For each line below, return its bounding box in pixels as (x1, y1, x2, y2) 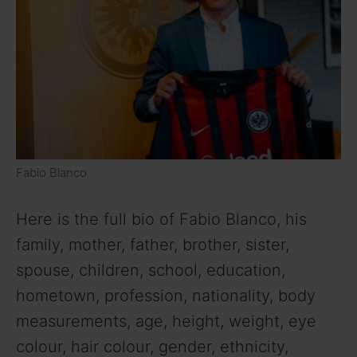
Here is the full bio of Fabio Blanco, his (16, 210, 307, 229)
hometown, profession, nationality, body (16, 286, 316, 306)
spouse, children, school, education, (16, 261, 290, 280)
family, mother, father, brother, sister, (16, 235, 289, 255)
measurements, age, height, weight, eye (16, 312, 316, 331)
